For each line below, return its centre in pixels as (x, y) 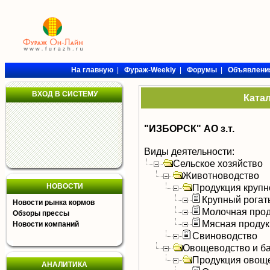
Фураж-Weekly (150, 70)
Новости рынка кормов (54, 202)
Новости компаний (46, 224)
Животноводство (221, 175)
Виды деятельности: (189, 151)
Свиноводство (225, 236)
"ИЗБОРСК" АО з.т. (189, 128)
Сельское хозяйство (218, 163)
